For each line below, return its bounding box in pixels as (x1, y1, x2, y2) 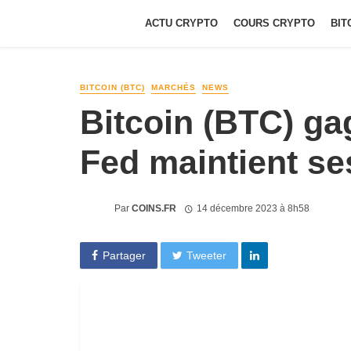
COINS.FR (132, 202, 176, 214)
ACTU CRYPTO (145, 17, 218, 29)
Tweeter (186, 248, 227, 262)
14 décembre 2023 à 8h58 (196, 202, 309, 214)
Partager (102, 248, 146, 262)
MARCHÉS (151, 83, 196, 92)
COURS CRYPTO (233, 17, 315, 29)
